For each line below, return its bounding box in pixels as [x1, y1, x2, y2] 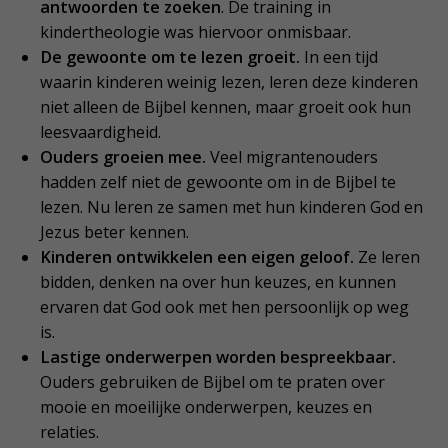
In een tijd [300, 46, 379, 69]
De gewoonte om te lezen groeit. [40, 46, 301, 69]
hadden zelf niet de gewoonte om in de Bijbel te [40, 171, 397, 194]
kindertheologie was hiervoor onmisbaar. [40, 21, 352, 44]
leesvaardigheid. [40, 121, 162, 144]
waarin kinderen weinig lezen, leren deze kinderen [40, 71, 419, 94]
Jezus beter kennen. [40, 221, 190, 244]
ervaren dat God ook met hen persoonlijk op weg [40, 296, 410, 319]
